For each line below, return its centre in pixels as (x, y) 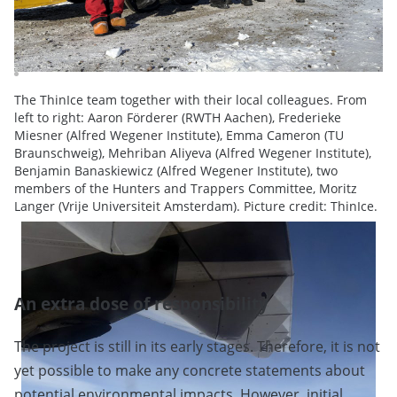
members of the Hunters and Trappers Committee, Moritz (186, 188)
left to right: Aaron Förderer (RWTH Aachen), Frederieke (178, 117)
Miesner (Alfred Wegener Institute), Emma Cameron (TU (179, 135)
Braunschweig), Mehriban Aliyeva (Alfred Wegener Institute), (193, 153)
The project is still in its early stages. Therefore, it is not (197, 347)
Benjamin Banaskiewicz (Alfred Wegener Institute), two (176, 171)
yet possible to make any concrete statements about (190, 371)
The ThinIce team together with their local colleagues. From (191, 100)
